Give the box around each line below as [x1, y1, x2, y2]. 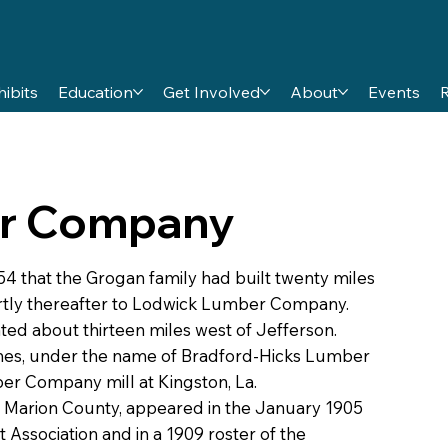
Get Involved [162, 81, 260, 102]
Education [57, 81, 133, 102]
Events [367, 81, 420, 102]
